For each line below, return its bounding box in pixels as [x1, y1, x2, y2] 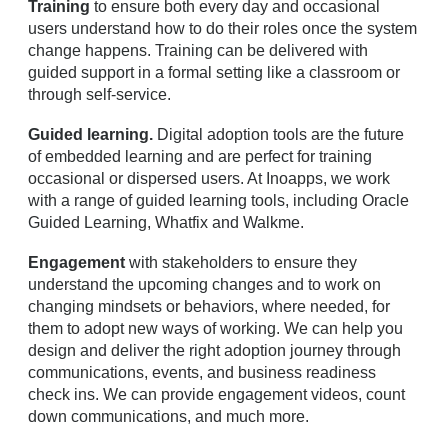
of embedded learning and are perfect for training [28, 147, 372, 165]
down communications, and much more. [28, 407, 309, 425]
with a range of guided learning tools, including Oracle [28, 191, 409, 209]
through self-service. [28, 85, 171, 103]
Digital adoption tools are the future [153, 125, 404, 143]
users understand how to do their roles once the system [28, 19, 417, 37]
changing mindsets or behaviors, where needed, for [28, 297, 390, 315]
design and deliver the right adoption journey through [28, 341, 401, 359]
